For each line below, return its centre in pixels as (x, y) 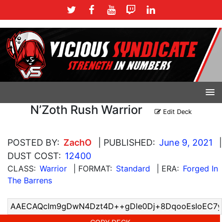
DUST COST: (34, 156)
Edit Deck (176, 111)
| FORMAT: (93, 168)
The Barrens (30, 180)
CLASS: (22, 168)
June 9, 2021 (186, 142)
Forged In (200, 168)
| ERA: (168, 168)
